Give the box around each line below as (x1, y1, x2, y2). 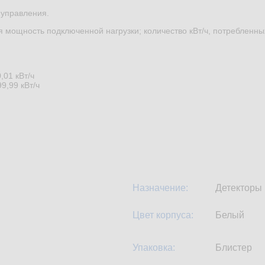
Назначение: (132, 183, 188, 193)
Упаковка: (132, 243, 175, 253)
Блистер (215, 243, 252, 253)
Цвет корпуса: (132, 210, 193, 221)
